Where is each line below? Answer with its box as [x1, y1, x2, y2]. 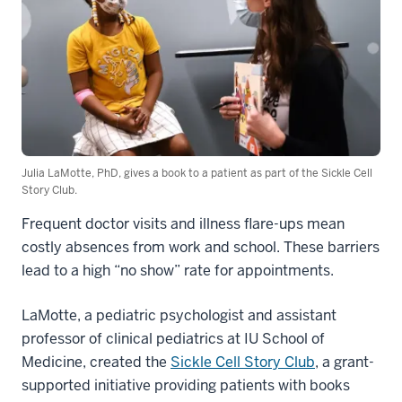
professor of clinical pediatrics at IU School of [22, 329, 325, 349]
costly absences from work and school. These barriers [22, 238, 380, 258]
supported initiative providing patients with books [22, 376, 350, 396]
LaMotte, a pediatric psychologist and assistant [22, 306, 336, 326]
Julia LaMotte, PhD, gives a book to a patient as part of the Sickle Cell [22, 166, 372, 181]
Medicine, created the [22, 353, 170, 372]
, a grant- [315, 353, 374, 372]
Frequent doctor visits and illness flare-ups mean [22, 214, 345, 234]
